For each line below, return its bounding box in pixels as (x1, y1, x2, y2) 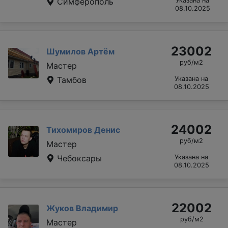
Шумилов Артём (46, 46, 115, 56)
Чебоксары (54, 153, 102, 163)
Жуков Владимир (46, 203, 118, 213)
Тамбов (54, 74, 87, 85)
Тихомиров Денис (46, 124, 120, 135)
